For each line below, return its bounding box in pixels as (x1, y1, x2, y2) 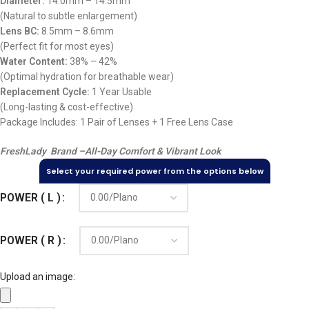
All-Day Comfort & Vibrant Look (85, 145, 221, 157)
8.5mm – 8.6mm (39, 25, 114, 37)
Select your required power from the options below (46, 165, 263, 177)
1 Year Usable (90, 86, 152, 97)
